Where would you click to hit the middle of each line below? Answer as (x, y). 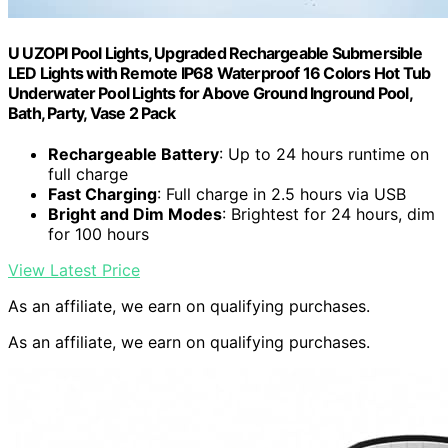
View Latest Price (74, 270)
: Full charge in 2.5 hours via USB (281, 194)
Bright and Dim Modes (135, 214)
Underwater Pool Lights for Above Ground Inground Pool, (210, 93)
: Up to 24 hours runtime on (324, 154)
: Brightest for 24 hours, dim (328, 214)
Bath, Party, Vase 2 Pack (91, 113)
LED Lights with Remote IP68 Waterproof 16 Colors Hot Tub (219, 73)
